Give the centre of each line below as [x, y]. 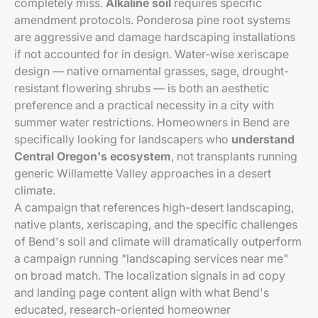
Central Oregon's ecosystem [93, 156]
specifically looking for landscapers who [123, 139]
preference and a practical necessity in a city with [144, 105]
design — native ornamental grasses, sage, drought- [152, 71]
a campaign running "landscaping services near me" [151, 258]
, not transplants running [234, 156]
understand [263, 139]
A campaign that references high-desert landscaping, [154, 207]
